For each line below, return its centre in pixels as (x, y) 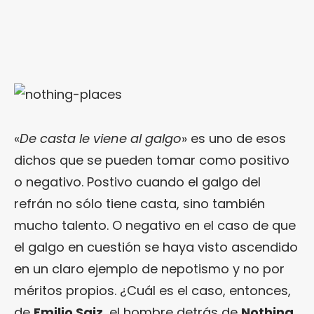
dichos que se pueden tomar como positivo (152, 161)
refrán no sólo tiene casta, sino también (139, 204)
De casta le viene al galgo (101, 139)
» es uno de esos (234, 139)
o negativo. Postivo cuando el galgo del (137, 182)
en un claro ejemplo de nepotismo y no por (149, 269)
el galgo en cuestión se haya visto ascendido (156, 247)
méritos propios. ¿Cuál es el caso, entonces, (152, 291)
